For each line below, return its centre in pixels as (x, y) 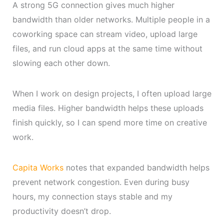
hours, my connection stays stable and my (92, 196)
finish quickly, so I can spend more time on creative (109, 122)
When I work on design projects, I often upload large (112, 93)
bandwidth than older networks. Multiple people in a (111, 19)
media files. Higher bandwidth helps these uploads (108, 108)
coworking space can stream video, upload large (105, 34)
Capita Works (38, 167)
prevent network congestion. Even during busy (101, 182)
